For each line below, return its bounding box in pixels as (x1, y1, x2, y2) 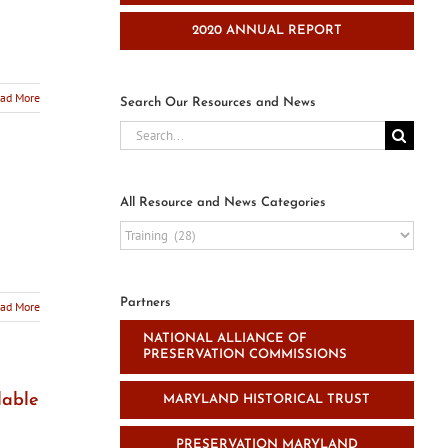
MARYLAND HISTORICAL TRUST (163, 393, 371, 407)
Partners (120, 295, 172, 309)
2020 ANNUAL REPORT (191, 24, 342, 37)
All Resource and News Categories (120, 195, 327, 209)
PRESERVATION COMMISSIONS (143, 348, 348, 362)
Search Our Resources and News (120, 96, 317, 109)
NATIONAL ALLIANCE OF (143, 332, 308, 346)
